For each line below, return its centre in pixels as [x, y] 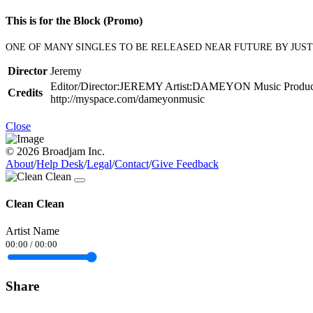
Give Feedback [185, 163]
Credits [25, 92]
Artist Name [32, 231]
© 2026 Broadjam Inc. [55, 151]
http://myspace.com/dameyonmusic [128, 99]
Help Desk [60, 163]
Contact [132, 163]
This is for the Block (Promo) [74, 20]
